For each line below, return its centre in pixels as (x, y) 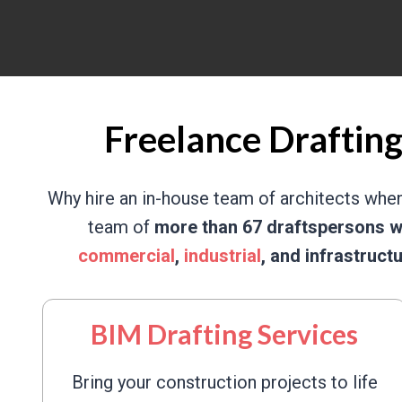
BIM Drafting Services (224, 334)
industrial (223, 256)
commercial (127, 256)
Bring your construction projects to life (224, 382)
